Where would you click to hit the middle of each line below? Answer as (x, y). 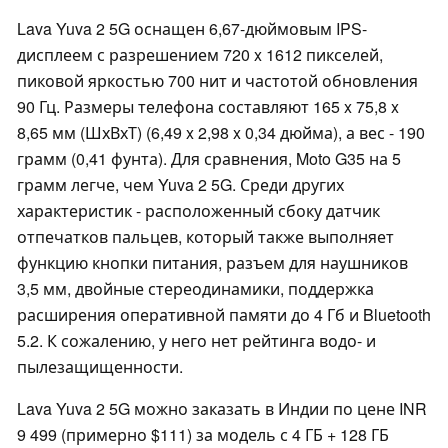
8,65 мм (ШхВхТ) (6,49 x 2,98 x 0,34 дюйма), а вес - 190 (221, 133)
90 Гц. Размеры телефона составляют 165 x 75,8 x (208, 107)
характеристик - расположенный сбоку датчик (198, 211)
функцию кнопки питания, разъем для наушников (212, 263)
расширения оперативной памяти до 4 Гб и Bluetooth (224, 315)
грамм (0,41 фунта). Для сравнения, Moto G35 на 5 (209, 159)
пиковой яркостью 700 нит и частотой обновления (217, 81)
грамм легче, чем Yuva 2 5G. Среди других (180, 185)
